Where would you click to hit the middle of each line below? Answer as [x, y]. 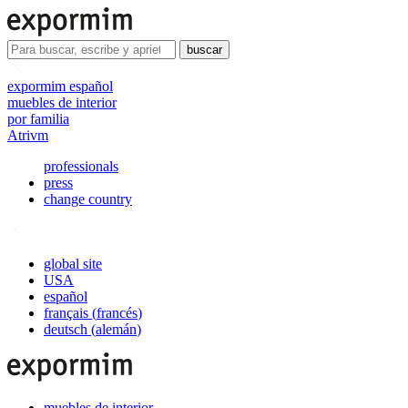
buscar [204, 50]
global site [73, 264]
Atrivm [28, 135]
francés [117, 313]
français [66, 313]
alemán [116, 329]
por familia [38, 119]
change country [88, 199]
